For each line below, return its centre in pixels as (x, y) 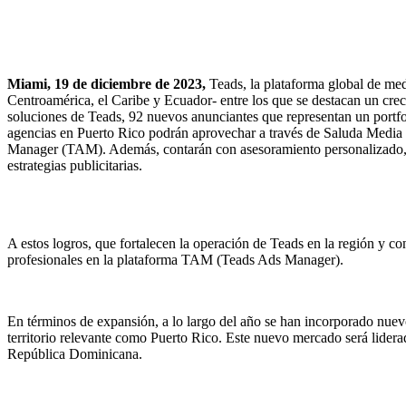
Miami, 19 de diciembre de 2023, (106, 84)
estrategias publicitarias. (75, 166)
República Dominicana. (75, 354)
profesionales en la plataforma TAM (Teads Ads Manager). (177, 260)
